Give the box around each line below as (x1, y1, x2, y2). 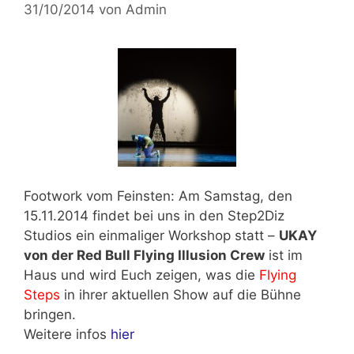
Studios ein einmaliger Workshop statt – (24, 228, 279, 244)
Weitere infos (24, 326, 111, 343)
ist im (265, 247, 303, 264)
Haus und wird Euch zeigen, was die (24, 267, 259, 284)
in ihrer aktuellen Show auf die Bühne (60, 287, 301, 303)
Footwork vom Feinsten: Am (24, 188, 204, 205)
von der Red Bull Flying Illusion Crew (24, 247, 265, 264)
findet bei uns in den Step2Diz (88, 208, 284, 224)
